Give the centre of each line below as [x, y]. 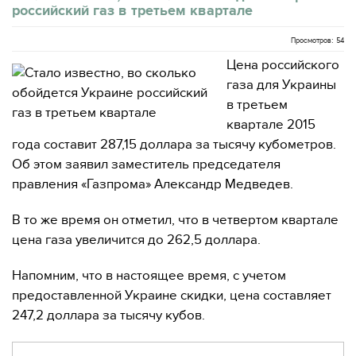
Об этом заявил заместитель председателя [146, 164]
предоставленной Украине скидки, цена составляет [172, 296]
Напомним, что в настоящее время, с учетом [149, 276]
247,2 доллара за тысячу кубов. [108, 315]
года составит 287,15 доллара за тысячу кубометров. [174, 145]
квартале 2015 [271, 125]
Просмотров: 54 [317, 41]
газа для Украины [281, 85]
